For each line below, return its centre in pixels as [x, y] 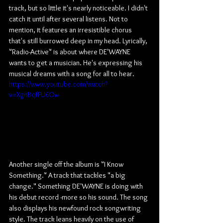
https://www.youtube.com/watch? [58, 84]
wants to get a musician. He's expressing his [76, 63]
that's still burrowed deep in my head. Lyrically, [79, 41]
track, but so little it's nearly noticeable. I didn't [79, 8]
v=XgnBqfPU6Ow [34, 95]
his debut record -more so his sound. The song [79, 197]
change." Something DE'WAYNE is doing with [77, 186]
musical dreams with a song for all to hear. [72, 74]
